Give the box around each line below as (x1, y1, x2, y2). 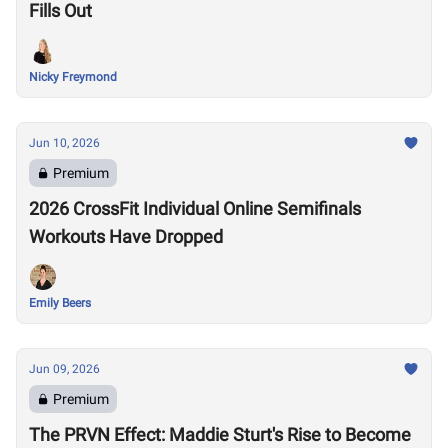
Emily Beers (29, 296, 91, 310)
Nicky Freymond (29, 70, 117, 84)
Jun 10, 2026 (29, 136, 100, 150)
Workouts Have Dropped (29, 226, 223, 247)
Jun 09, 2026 (29, 362, 100, 376)
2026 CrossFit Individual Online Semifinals (29, 198, 361, 219)
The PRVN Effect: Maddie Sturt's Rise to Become (29, 424, 411, 445)
